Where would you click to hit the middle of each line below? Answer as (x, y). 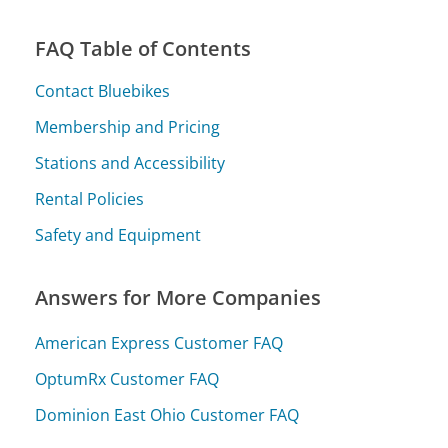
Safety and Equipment (118, 235)
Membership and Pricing (128, 127)
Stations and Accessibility (130, 163)
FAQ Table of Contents (143, 49)
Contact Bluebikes (103, 91)
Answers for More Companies (178, 298)
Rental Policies (90, 199)
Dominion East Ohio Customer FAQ (167, 414)
